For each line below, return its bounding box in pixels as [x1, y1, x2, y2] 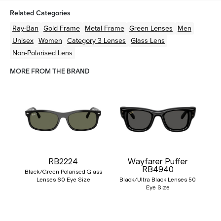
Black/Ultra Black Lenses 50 [119, 176, 196, 183]
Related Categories [10, 7, 71, 18]
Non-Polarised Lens [12, 47, 73, 58]
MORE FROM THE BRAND [10, 68, 89, 75]
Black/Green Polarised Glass [24, 168, 102, 175]
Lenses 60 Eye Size [36, 176, 90, 183]
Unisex [12, 35, 34, 46]
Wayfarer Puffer [127, 156, 188, 166]
